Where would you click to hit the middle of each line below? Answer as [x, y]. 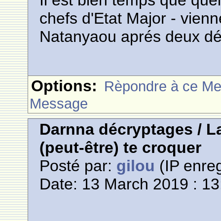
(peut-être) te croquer [121, 148]
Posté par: [78, 166]
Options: [64, 86]
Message [59, 104]
